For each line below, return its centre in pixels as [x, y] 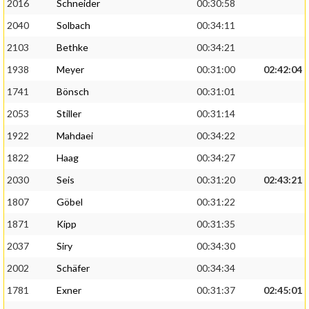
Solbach [73, 26]
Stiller [69, 114]
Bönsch [73, 92]
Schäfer [73, 268]
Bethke [72, 48]
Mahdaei [75, 136]
